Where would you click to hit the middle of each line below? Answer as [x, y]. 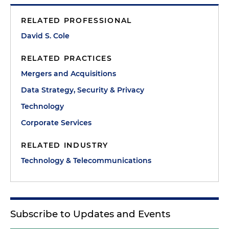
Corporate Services [56, 123]
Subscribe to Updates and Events [90, 214]
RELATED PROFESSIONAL [76, 20]
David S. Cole [45, 36]
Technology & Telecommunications [86, 161]
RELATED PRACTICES [67, 58]
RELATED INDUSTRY [65, 145]
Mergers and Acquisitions [68, 74]
